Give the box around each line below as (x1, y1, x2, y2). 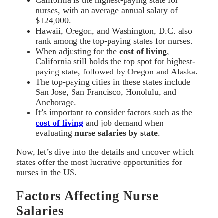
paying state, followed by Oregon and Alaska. (36, 66, 198, 76)
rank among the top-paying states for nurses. (36, 36, 193, 46)
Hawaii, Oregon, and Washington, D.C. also (36, 25, 192, 36)
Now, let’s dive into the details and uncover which (16, 146, 194, 157)
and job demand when (83, 117, 163, 127)
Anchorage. (36, 97, 76, 107)
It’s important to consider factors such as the (36, 107, 192, 117)
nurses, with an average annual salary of (36, 5, 178, 15)
